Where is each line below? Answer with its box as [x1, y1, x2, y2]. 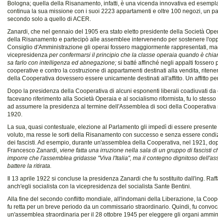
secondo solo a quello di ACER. [7, 15, 91, 22]
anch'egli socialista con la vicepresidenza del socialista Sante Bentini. [7, 182, 191, 190]
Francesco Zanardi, [7, 146, 60, 154]
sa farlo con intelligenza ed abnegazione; [7, 59, 118, 66]
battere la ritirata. [7, 162, 52, 169]
